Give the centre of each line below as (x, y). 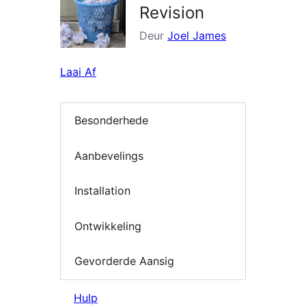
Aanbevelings (109, 155)
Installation (102, 191)
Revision (172, 13)
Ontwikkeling (108, 226)
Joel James (197, 36)
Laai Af (78, 72)
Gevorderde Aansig (124, 261)
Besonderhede (111, 121)
